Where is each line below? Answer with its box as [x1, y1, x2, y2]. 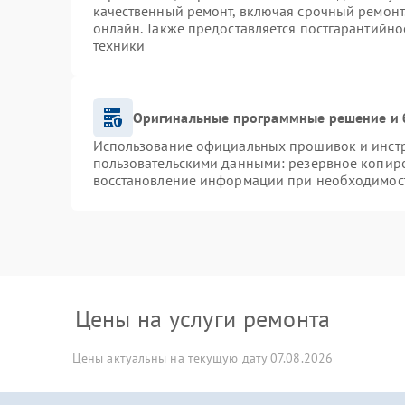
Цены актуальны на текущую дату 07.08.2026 [71, 350, 334, 366]
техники [92, 36, 146, 54]
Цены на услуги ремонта [74, 304, 331, 334]
